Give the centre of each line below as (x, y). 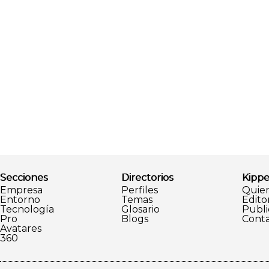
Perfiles (139, 190)
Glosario (140, 209)
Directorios (147, 177)
